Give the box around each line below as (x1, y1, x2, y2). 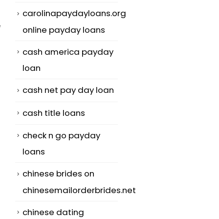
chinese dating (22, 206, 84, 218)
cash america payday (22, 45, 113, 58)
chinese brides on (22, 168, 94, 180)
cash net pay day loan (22, 84, 114, 96)
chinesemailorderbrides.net (22, 184, 136, 196)
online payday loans (22, 23, 105, 36)
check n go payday (22, 129, 100, 141)
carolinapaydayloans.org (22, 7, 126, 20)
